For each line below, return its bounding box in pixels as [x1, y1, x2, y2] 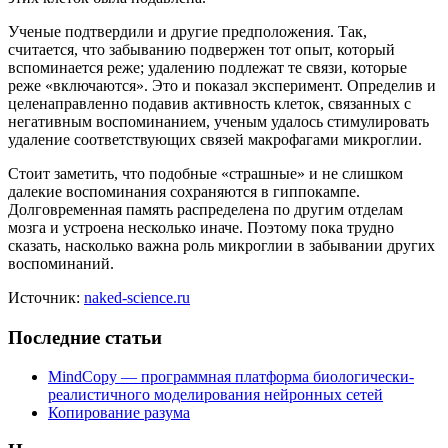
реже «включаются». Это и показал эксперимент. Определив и [8, 76, 436, 94]
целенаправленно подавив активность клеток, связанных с [8, 94, 411, 112]
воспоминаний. [8, 254, 114, 272]
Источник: [8, 288, 84, 306]
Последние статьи [8, 326, 162, 348]
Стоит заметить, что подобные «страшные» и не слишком [8, 164, 403, 182]
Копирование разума [48, 403, 190, 421]
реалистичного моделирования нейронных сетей [48, 385, 383, 403]
